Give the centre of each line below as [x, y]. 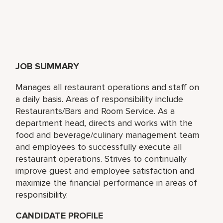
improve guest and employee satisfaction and [105, 170]
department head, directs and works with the [104, 123]
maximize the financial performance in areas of [107, 182]
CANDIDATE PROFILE [59, 215]
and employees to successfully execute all [99, 147]
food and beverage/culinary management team [108, 135]
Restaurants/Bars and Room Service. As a [95, 111]
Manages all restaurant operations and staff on [108, 87]
